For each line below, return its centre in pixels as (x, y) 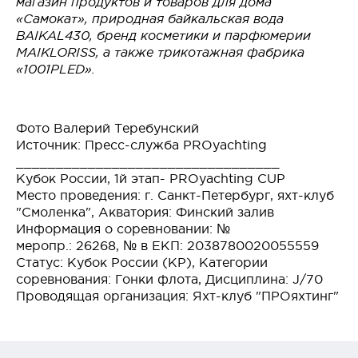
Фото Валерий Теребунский (107, 128)
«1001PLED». (56, 69)
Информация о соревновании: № (123, 229)
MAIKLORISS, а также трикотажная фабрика (160, 52)
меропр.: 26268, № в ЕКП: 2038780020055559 (167, 245)
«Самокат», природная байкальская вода (150, 19)
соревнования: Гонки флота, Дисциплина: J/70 (169, 279)
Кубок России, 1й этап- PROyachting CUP (151, 178)
